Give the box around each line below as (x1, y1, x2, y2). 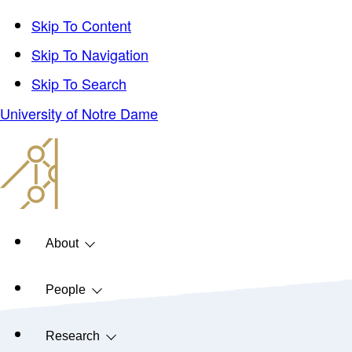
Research (46, 329, 100, 343)
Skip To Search (31, 73, 126, 93)
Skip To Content (31, 15, 131, 35)
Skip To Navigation (31, 44, 148, 64)
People (46, 283, 86, 296)
